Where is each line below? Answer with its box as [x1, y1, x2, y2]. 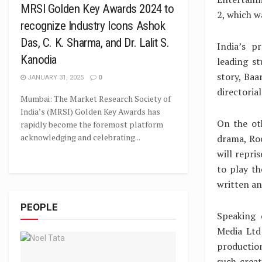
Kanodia [20, 53, 57, 67]
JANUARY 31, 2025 [26, 74, 84, 81]
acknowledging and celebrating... [20, 132, 140, 143]
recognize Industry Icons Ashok [20, 19, 166, 33]
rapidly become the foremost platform [20, 119, 163, 130]
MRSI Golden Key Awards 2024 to [20, 2, 174, 16]
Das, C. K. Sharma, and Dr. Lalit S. [20, 36, 170, 50]
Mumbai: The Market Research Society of [20, 93, 171, 104]
